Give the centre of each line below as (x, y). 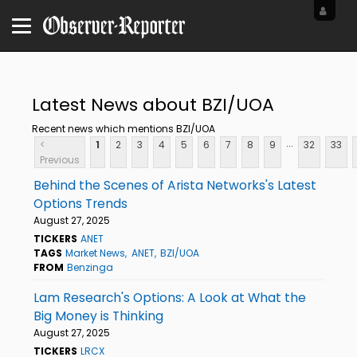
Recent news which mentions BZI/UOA (124, 128)
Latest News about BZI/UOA (153, 104)
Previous (60, 159)
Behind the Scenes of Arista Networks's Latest (175, 185)
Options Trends (80, 203)
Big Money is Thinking (98, 316)
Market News (96, 253)
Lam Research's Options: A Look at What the (170, 297)
